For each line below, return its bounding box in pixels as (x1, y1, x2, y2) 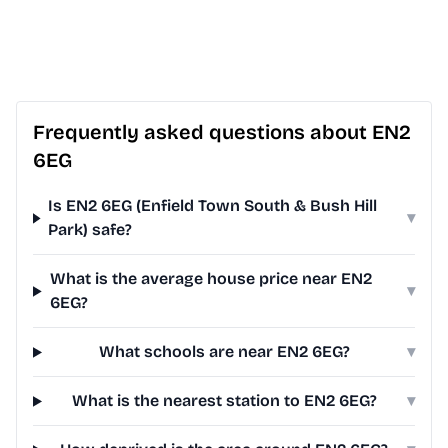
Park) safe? (48, 220, 133, 240)
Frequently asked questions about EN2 (33, 120, 411, 145)
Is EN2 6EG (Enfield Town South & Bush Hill (48, 196, 378, 216)
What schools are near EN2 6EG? (98, 342, 350, 362)
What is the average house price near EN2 (49, 269, 372, 289)
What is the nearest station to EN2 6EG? (71, 391, 377, 411)
